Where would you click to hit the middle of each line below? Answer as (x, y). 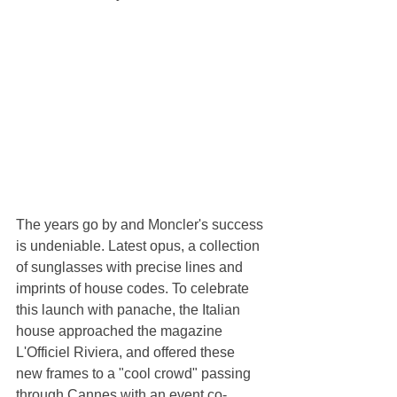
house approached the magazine (121, 331)
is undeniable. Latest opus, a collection (140, 246)
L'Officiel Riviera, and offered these (127, 353)
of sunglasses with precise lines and (131, 268)
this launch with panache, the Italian (130, 310)
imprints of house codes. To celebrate (134, 289)
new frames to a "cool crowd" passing (135, 374)
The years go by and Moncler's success (141, 225)
